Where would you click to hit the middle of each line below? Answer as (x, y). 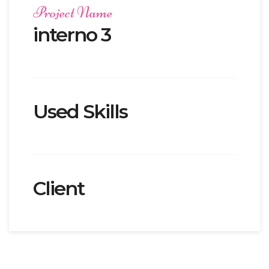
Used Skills (80, 111)
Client (59, 188)
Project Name (73, 12)
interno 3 (72, 34)
